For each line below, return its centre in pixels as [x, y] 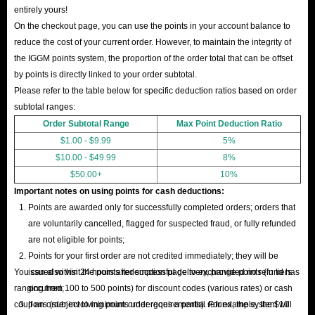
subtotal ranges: [45, 107]
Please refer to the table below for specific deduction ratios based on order [155, 90]
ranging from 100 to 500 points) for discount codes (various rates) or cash [153, 288]
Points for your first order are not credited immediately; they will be [153, 256]
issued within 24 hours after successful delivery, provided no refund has [164, 272]
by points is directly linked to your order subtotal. [105, 74]
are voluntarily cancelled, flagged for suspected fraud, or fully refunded [162, 223]
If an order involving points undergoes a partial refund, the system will [160, 304]
